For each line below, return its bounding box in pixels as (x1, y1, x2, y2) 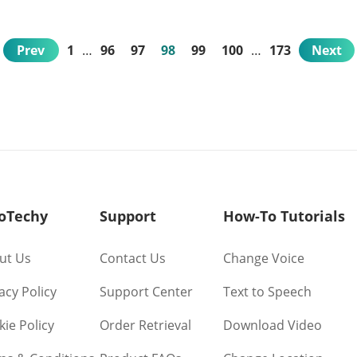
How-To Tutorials (223, 206, 346, 226)
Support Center (99, 283, 193, 300)
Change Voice (223, 249, 305, 267)
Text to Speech (223, 283, 312, 300)
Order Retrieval (99, 316, 191, 334)
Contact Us (99, 249, 166, 267)
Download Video (223, 316, 323, 334)
